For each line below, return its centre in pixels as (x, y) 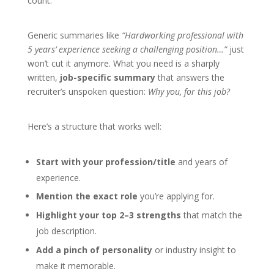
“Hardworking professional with (182, 35)
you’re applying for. (176, 196)
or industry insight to (194, 250)
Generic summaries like (74, 35)
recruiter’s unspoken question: (87, 91)
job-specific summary (107, 77)
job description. (66, 231)
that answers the (190, 77)
